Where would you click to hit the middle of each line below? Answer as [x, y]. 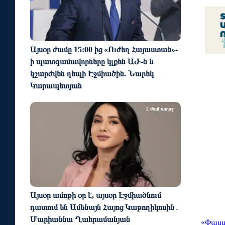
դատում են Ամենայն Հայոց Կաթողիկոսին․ [105, 207]
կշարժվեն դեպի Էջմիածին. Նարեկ [92, 74]
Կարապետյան [56, 86]
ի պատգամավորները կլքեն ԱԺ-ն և [92, 62]
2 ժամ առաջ [160, 109]
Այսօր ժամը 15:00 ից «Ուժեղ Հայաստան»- [104, 50]
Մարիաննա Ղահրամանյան [80, 219]
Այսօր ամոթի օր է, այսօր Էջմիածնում [96, 195]
